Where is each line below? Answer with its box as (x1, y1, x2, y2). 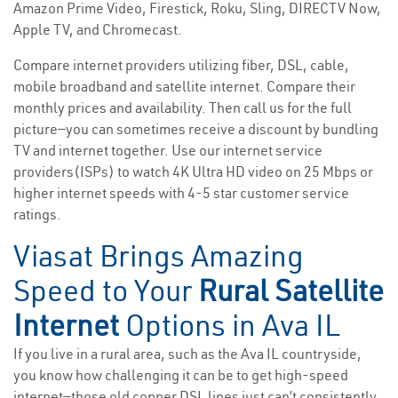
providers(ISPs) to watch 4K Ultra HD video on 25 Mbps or (13, 163, 373, 181)
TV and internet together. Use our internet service (13, 141, 322, 160)
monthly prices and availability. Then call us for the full (13, 99, 352, 117)
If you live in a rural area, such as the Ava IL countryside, (13, 345, 362, 363)
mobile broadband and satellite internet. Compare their (13, 77, 355, 96)
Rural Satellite (198, 272, 384, 310)
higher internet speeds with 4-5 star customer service (13, 184, 349, 203)
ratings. (13, 205, 61, 224)
